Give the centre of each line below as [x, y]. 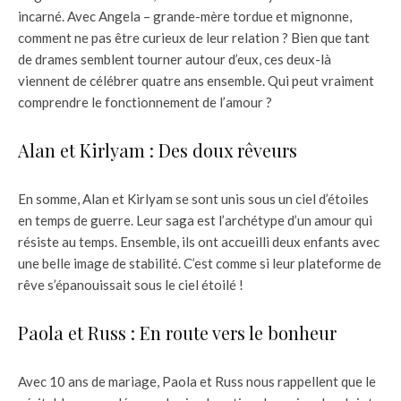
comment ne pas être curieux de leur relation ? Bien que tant [194, 37]
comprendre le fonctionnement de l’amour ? [145, 102]
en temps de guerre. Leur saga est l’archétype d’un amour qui [195, 220]
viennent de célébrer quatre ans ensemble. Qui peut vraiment [196, 80]
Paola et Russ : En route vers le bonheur [177, 332]
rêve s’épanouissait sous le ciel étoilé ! [131, 284]
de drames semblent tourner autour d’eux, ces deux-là [175, 59]
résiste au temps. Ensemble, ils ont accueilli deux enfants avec [199, 241]
